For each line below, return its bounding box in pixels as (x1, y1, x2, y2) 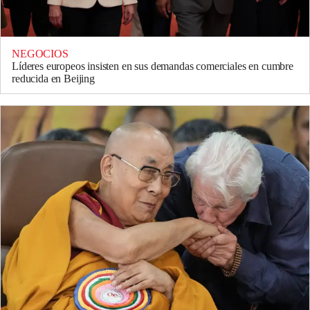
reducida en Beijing (12, 72, 95, 84)
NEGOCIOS (12, 47, 69, 60)
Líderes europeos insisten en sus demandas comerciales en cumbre (12, 60, 293, 72)
